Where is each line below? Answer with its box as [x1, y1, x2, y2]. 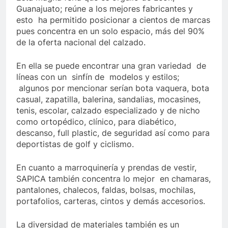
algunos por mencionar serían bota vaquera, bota [16, 82, 209, 93]
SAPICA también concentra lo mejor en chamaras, [16, 173, 211, 184]
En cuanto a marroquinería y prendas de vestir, [16, 162, 196, 173]
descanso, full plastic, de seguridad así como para [16, 127, 210, 138]
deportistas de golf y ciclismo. [16, 138, 134, 149]
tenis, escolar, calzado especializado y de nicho [16, 105, 200, 116]
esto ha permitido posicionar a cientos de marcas [16, 14, 210, 25]
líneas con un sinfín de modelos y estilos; [16, 71, 179, 82]
